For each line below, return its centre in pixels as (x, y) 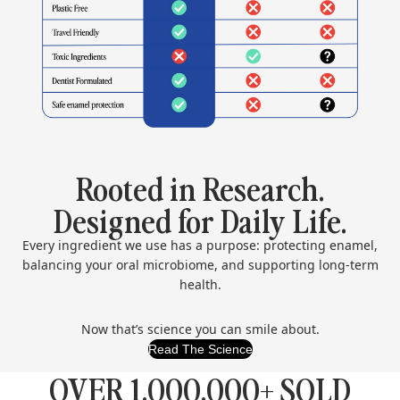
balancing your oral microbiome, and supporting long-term (200, 264)
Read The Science (200, 349)
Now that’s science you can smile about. (200, 329)
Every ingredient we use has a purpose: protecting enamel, (200, 245)
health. (200, 284)
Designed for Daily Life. (200, 219)
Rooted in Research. (200, 187)
